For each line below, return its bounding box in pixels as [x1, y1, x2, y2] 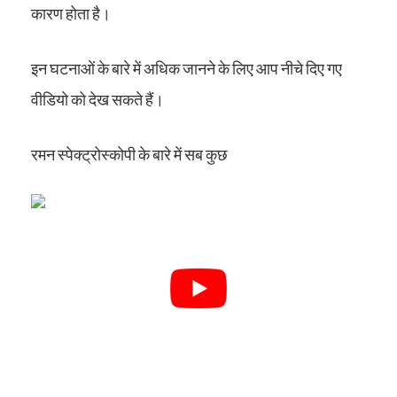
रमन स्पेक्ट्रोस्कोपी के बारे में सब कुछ [31, 144, 228, 165]
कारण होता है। [31, 4, 111, 24]
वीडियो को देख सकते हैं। [31, 90, 164, 110]
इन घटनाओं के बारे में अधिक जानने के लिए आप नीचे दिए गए [31, 58, 342, 79]
